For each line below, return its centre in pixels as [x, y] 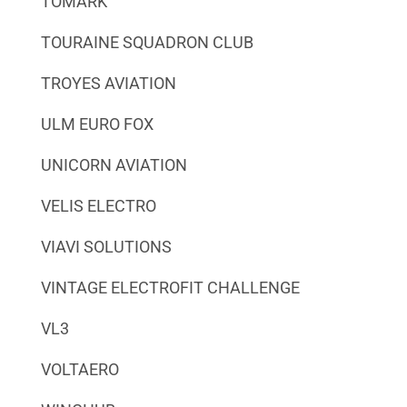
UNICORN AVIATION [114, 164]
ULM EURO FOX [97, 124]
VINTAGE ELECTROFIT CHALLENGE [170, 287]
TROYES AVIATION [108, 83]
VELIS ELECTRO [98, 205]
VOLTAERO [79, 369]
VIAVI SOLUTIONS [106, 246]
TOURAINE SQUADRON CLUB [147, 42]
